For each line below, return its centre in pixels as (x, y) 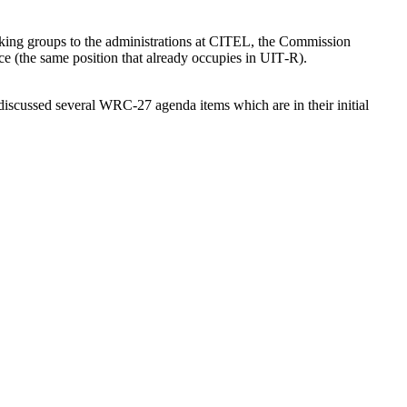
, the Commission (301, 41)
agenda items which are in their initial (260, 104)
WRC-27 (125, 104)
